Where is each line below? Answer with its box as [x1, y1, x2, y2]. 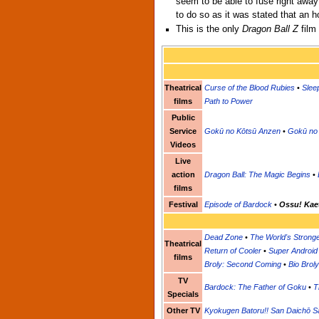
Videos [170, 140, 196, 149]
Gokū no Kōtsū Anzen [204, 126, 281, 135]
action [171, 169, 195, 179]
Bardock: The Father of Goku [204, 282, 306, 291]
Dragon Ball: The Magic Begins [204, 169, 310, 179]
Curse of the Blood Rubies [204, 83, 295, 92]
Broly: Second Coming [204, 259, 281, 268]
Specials [167, 289, 199, 298]
